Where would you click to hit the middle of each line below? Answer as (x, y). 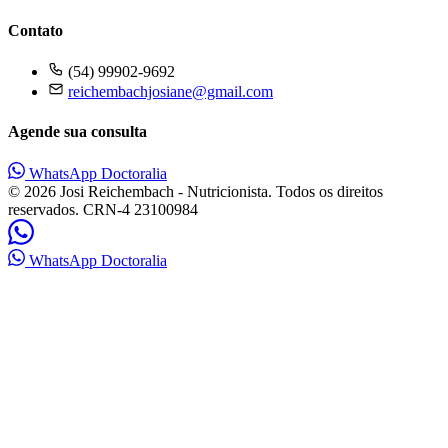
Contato (35, 31)
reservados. (43, 209)
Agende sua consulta (77, 131)
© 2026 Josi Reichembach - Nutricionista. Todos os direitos (195, 191)
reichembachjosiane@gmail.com (170, 92)
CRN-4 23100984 (140, 209)
